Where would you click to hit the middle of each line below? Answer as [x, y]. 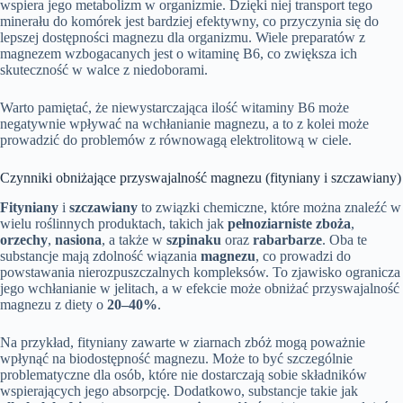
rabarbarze [287, 239]
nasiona [78, 239]
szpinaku [194, 239]
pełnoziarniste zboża [289, 223]
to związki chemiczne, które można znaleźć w [269, 207]
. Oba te [345, 239]
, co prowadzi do [303, 255]
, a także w [134, 239]
